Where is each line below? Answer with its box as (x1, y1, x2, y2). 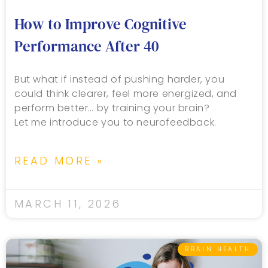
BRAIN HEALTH (185, 245, 251, 254)
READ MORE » (14, 153, 104, 169)
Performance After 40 (14, 36, 159, 57)
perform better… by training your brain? (14, 101, 210, 115)
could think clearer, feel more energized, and (14, 87, 237, 101)
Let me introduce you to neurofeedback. (14, 115, 217, 130)
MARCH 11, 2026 (14, 196, 121, 212)
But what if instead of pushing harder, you (14, 72, 225, 87)
